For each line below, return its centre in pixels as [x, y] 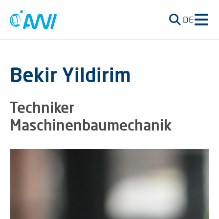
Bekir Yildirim [70, 75]
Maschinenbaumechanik [91, 125]
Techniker [42, 107]
